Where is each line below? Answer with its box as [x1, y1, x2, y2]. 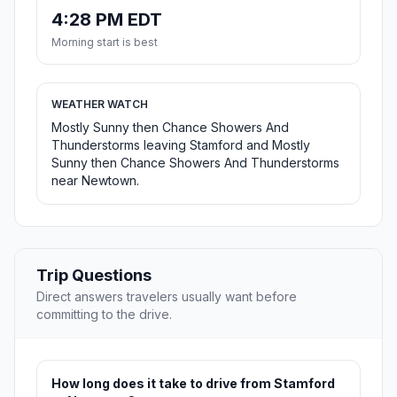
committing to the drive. [36, 307, 172, 323]
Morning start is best [51, 35, 158, 50]
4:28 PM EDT [51, 9, 162, 31]
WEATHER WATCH [51, 97, 148, 112]
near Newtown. [51, 173, 139, 189]
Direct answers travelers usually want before [36, 289, 297, 305]
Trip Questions [36, 266, 152, 285]
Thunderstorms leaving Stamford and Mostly [51, 137, 310, 153]
